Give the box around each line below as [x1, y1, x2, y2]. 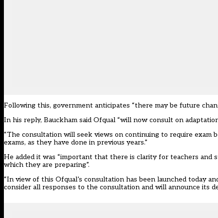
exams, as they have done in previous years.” [4, 138, 147, 147]
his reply [13, 116, 40, 125]
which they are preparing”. [4, 161, 90, 169]
